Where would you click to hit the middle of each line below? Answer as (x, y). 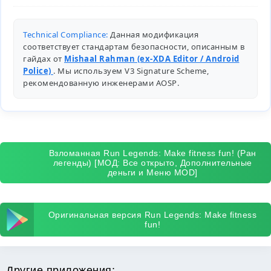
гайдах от (44, 59)
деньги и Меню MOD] (152, 172)
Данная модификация (153, 34)
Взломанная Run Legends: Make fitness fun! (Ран (152, 153)
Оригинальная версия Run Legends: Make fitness (152, 215)
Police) (38, 71)
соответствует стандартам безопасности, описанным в (134, 47)
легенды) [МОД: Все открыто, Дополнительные (152, 163)
